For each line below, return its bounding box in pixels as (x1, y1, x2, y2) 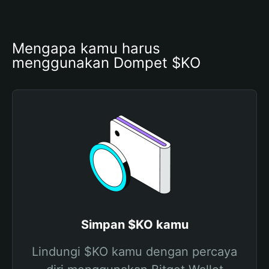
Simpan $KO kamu (80, 217, 189, 232)
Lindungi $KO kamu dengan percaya (32, 244, 237, 259)
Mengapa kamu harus (12, 40, 160, 57)
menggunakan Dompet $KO (12, 54, 201, 71)
